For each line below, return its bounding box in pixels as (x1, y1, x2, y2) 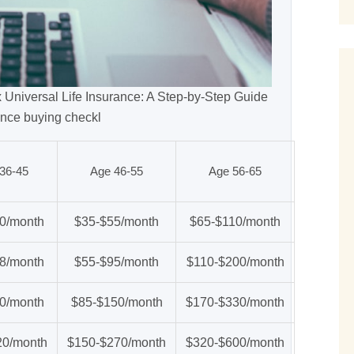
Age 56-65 (209, 164, 262, 179)
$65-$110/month (190, 215, 281, 229)
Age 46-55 (90, 164, 143, 179)
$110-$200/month (186, 255, 284, 269)
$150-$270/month (67, 336, 166, 350)
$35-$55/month (74, 215, 159, 229)
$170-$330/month (186, 296, 284, 310)
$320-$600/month (186, 336, 284, 350)
